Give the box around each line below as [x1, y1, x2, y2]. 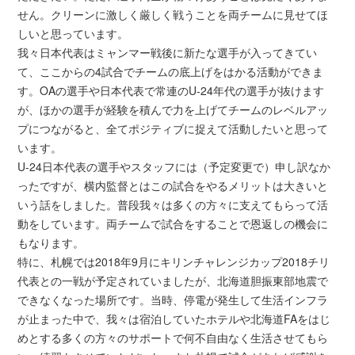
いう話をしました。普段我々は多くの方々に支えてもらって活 [17, 196, 329, 212]
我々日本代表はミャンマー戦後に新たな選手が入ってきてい [17, 44, 318, 60]
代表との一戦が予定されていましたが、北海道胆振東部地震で [17, 272, 329, 288]
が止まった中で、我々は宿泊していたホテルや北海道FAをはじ [17, 310, 331, 326]
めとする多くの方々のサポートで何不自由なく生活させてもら [17, 329, 329, 345]
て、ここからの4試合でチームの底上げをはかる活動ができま [17, 63, 324, 79]
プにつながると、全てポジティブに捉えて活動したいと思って [17, 120, 329, 136]
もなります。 [17, 234, 85, 250]
